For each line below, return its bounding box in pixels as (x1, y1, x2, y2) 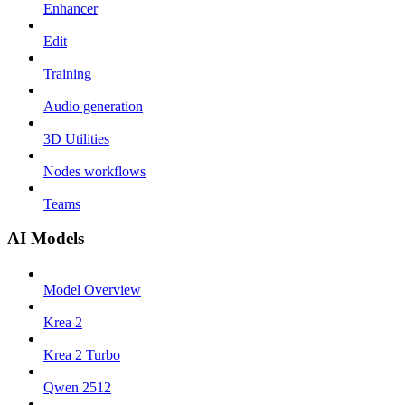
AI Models (7, 229, 84, 249)
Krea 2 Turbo (43, 347, 120, 363)
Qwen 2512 (43, 380, 111, 396)
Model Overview (43, 282, 141, 298)
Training (43, 65, 91, 81)
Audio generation (43, 98, 143, 114)
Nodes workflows (43, 163, 146, 179)
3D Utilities (43, 130, 109, 146)
